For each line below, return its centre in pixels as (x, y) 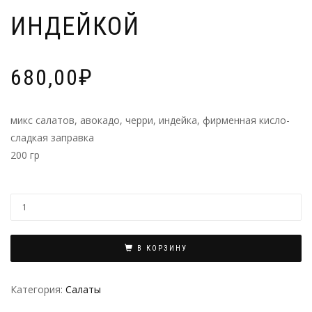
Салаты (83, 289)
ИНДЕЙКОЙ (75, 27)
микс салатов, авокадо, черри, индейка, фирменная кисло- (150, 120)
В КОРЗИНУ (162, 249)
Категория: (38, 289)
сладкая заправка (52, 138)
